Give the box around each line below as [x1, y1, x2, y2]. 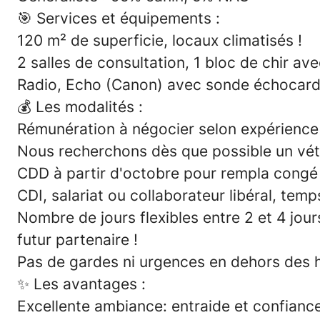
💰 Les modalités [17, 98, 139, 116]
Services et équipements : [36, 9, 220, 27]
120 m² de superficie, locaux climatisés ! [17, 31, 302, 49]
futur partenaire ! [17, 231, 138, 249]
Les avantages [29, 275, 141, 293]
